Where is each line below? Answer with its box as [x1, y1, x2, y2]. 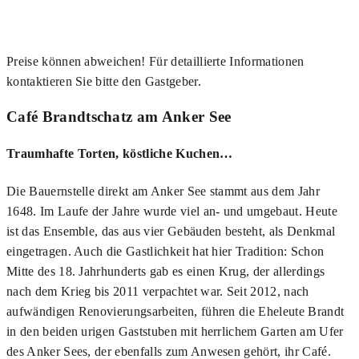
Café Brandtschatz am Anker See [6, 108, 232, 126]
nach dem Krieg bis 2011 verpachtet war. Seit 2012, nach [6, 284, 309, 298]
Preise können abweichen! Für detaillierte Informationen [6, 54, 305, 69]
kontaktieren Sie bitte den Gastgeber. [6, 75, 201, 89]
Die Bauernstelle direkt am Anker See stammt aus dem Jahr [6, 184, 320, 198]
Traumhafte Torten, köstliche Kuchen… [6, 147, 233, 161]
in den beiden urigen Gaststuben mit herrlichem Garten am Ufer [6, 324, 344, 338]
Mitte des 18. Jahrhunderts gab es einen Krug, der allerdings [6, 264, 325, 278]
